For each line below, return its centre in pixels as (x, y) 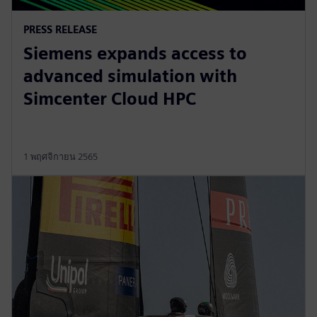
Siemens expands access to (135, 53)
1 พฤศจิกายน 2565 (60, 156)
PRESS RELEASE (60, 29)
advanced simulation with (130, 76)
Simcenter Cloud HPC (110, 98)
